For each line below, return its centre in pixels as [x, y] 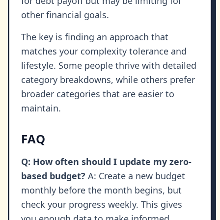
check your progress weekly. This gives [102, 205]
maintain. [41, 108]
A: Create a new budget [135, 176]
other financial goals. [65, 15]
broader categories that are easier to [98, 94]
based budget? [53, 176]
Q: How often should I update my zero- [106, 162]
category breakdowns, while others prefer [108, 80]
